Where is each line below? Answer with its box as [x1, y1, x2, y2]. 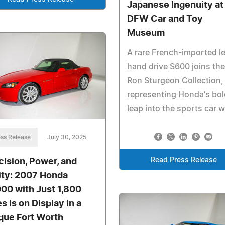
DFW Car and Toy [127, 15, 203, 24]
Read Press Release [151, 157, 217, 164]
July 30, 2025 [47, 134, 86, 141]
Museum [127, 29, 165, 38]
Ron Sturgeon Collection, [127, 77, 223, 85]
